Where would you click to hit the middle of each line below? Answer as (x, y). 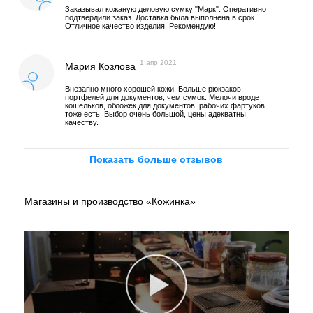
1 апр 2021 (159, 63)
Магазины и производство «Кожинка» (110, 201)
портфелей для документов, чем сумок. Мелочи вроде (162, 97)
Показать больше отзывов (156, 159)
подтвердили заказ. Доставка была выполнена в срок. (161, 17)
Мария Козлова (101, 67)
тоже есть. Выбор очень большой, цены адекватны (156, 114)
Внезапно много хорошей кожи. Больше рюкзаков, (154, 88)
